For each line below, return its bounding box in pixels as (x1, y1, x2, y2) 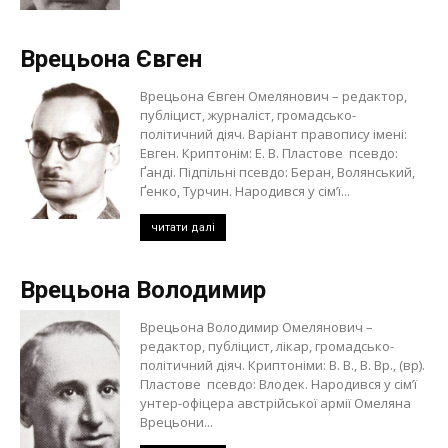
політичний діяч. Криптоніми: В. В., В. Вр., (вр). (140, 356, 425, 374)
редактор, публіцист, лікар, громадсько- (140, 337, 394, 355)
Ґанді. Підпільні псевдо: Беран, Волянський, (140, 163, 415, 181)
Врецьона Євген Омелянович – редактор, (140, 87, 407, 105)
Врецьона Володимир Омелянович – (140, 318, 373, 336)
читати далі (151, 221, 215, 234)
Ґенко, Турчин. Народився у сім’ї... (140, 182, 350, 200)
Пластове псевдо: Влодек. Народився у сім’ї (140, 375, 417, 393)
